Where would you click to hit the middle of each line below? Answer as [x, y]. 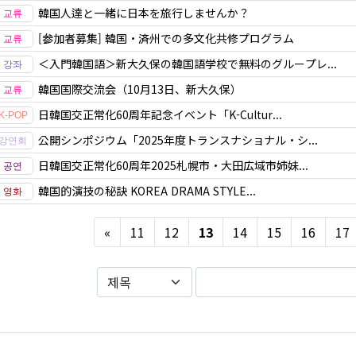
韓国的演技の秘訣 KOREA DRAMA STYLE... [147, 191]
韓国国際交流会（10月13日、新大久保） [140, 89]
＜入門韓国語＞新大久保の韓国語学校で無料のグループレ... [188, 64]
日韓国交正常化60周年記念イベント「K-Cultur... [160, 114]
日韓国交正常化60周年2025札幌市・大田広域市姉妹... [173, 165]
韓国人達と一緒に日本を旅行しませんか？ [144, 13]
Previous [135, 231]
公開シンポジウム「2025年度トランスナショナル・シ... [178, 140]
